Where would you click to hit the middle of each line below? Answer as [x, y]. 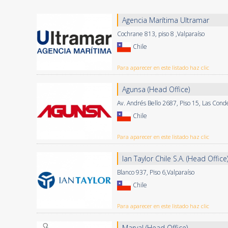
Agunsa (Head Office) [156, 89]
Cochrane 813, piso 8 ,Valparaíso [161, 34]
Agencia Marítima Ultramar [166, 20]
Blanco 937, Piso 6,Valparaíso [156, 172]
